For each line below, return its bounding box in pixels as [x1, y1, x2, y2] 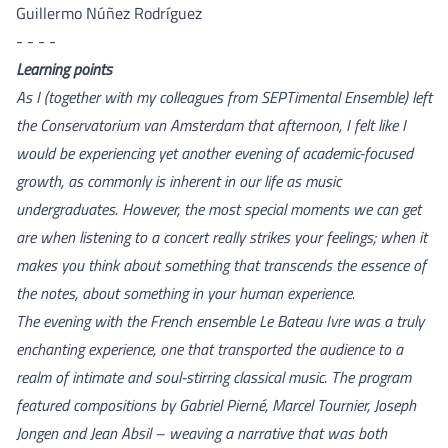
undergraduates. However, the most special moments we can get [16, 196, 421, 221]
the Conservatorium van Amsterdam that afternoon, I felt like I [16, 112, 406, 137]
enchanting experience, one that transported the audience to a [16, 336, 403, 361]
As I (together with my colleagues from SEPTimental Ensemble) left [16, 84, 432, 109]
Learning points [16, 56, 112, 81]
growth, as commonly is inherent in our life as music [16, 168, 341, 193]
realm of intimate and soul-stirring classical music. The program [16, 364, 411, 389]
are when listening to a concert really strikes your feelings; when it [16, 224, 427, 249]
